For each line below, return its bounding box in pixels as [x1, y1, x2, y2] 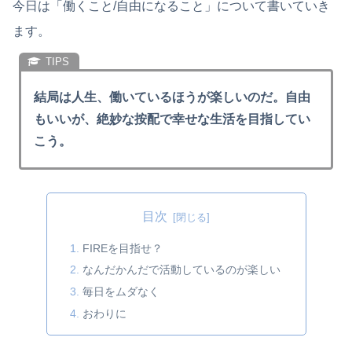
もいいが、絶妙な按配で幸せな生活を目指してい [34, 112, 311, 126]
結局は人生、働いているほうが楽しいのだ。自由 [34, 90, 311, 104]
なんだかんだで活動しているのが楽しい [82, 263, 280, 277]
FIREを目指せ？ [82, 241, 163, 255]
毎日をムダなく [82, 285, 159, 299]
